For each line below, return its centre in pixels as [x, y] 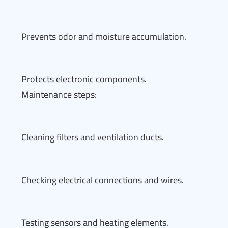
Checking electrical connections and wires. [103, 180]
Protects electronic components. [84, 79]
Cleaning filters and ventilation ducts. [93, 137]
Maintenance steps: [59, 94]
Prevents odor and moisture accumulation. [104, 36]
